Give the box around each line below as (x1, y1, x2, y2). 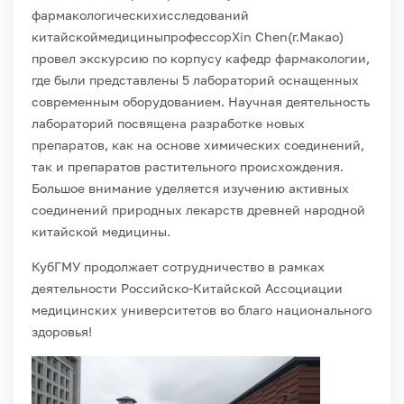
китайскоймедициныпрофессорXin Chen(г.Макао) (32, 29, 344, 44)
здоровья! (32, 324, 92, 339)
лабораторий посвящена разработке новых (32, 115, 305, 131)
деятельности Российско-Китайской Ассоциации (32, 280, 343, 296)
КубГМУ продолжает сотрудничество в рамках (32, 259, 325, 274)
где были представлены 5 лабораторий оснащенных (32, 72, 359, 87)
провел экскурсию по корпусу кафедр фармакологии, (32, 50, 370, 66)
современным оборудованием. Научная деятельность (32, 94, 370, 109)
